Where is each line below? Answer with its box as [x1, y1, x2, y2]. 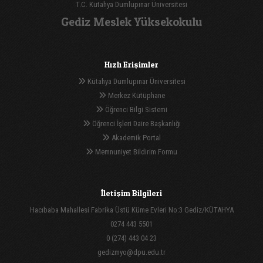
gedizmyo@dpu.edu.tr [97, 247, 166, 257]
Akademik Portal [110, 133, 161, 142]
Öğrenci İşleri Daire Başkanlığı [90, 119, 181, 128]
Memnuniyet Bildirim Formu [93, 147, 177, 156]
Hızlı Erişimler [104, 59, 159, 69]
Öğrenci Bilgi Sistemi [103, 104, 167, 114]
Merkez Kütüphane [106, 90, 165, 100]
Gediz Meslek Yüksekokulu [60, 14, 203, 29]
